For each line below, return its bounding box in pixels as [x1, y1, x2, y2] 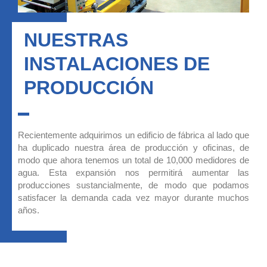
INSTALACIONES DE [24, 52, 210, 74]
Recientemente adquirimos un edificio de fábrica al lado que [18, 129, 249, 140]
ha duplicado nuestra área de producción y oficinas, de [18, 142, 249, 153]
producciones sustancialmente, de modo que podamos [18, 179, 249, 190]
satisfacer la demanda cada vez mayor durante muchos [18, 192, 249, 203]
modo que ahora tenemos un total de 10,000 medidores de [18, 154, 249, 165]
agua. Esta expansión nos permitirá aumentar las [18, 167, 249, 178]
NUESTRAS [24, 29, 128, 51]
